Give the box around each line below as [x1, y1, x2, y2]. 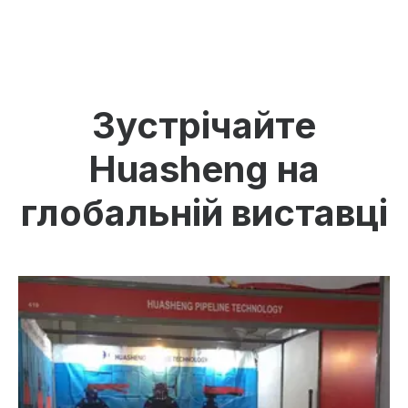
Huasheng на [88, 147, 320, 191]
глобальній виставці [20, 190, 388, 235]
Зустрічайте [92, 103, 316, 148]
